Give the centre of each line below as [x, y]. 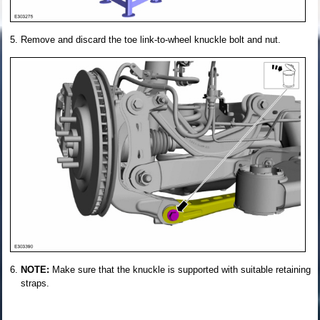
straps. [35, 283]
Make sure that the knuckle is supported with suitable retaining [181, 269]
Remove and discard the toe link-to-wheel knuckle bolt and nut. [151, 39]
